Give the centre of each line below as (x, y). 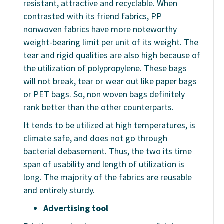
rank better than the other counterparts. (99, 107)
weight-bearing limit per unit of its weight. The (111, 42)
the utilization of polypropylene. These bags (105, 68)
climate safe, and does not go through (95, 138)
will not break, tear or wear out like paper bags (110, 81)
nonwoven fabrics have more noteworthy (100, 29)
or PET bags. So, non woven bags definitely (104, 94)
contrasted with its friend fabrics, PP (93, 16)
